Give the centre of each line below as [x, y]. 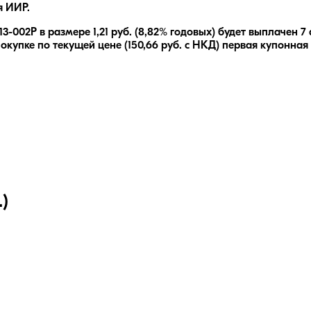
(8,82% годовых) [174, 33]
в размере [65, 33]
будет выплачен [258, 33]
